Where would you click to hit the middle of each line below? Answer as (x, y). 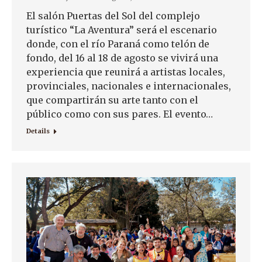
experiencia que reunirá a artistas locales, (126, 72)
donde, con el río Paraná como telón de (118, 44)
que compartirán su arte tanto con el (112, 100)
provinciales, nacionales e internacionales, (129, 86)
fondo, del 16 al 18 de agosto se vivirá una (122, 58)
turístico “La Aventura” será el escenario (122, 30)
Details (38, 131)
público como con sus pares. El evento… (120, 114)
